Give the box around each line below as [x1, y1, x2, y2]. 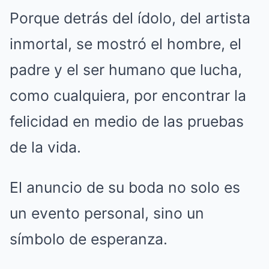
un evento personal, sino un [10, 204, 204, 223]
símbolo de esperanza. [10, 230, 168, 249]
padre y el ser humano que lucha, [10, 61, 242, 79]
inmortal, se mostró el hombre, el [10, 35, 241, 53]
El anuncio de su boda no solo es [10, 178, 240, 197]
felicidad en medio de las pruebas [10, 112, 244, 131]
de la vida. [10, 138, 81, 157]
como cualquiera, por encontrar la [10, 86, 246, 105]
